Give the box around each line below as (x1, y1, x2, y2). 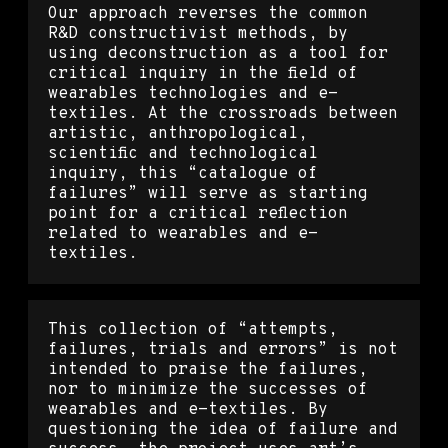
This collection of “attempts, (48, 319, 338, 340)
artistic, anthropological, (48, 123, 308, 144)
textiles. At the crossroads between (48, 103, 398, 124)
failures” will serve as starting (48, 183, 368, 204)
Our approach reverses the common (48, 3, 368, 24)
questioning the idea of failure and (48, 419, 398, 440)
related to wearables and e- (48, 223, 318, 244)
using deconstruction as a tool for (48, 43, 388, 64)
